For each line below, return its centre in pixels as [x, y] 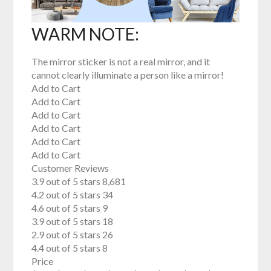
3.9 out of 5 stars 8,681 [79, 181]
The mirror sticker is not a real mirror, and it [121, 61]
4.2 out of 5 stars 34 [73, 194]
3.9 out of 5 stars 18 [73, 221]
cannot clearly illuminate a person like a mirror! [128, 74]
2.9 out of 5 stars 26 [73, 234]
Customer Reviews [70, 168]
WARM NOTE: [86, 34]
